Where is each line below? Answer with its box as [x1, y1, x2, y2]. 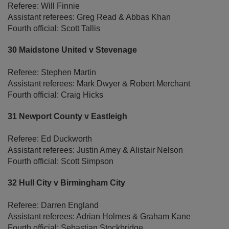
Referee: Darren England [8, 201, 99, 210]
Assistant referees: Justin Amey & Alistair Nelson [8, 146, 183, 155]
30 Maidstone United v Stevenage [8, 45, 137, 55]
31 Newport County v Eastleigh [8, 112, 127, 121]
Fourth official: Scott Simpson [8, 157, 113, 166]
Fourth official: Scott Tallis [8, 24, 100, 33]
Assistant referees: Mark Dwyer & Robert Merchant [8, 79, 190, 88]
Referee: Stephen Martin [8, 68, 96, 77]
